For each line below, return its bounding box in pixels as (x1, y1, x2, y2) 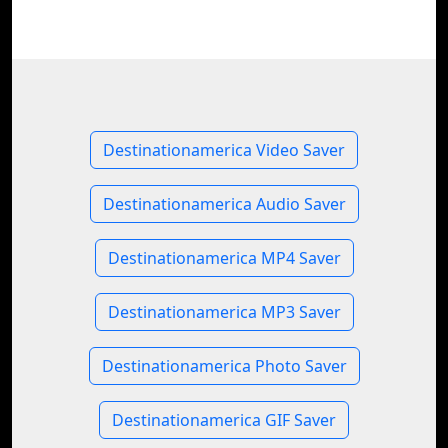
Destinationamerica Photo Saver (101, 355, 347, 377)
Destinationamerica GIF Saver (112, 409, 336, 431)
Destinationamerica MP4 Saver (107, 247, 341, 269)
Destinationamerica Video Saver (103, 139, 345, 161)
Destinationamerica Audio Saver (102, 193, 346, 215)
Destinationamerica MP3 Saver (107, 301, 341, 323)
